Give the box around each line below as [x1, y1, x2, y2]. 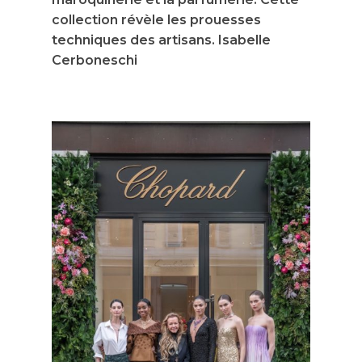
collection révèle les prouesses [52, 12, 261, 27]
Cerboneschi [52, 53, 137, 68]
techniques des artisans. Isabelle [52, 32, 271, 48]
